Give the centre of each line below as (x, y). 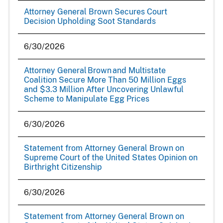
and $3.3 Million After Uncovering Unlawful (104, 89)
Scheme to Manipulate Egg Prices (87, 99)
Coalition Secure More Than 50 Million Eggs (105, 80)
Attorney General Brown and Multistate (95, 70)
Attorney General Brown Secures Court (96, 12)
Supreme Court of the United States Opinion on (111, 158)
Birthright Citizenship (63, 167)
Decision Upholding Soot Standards (90, 21)
